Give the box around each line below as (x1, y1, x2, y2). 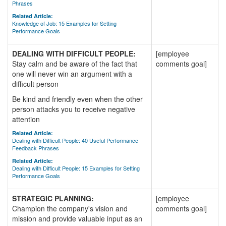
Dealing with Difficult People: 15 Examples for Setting (12, 164, 140, 172)
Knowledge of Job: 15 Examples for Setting (12, 19, 117, 27)
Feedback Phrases (12, 144, 59, 152)
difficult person (12, 79, 59, 89)
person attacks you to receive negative (12, 104, 135, 114)
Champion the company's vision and (12, 203, 128, 213)
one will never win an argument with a (12, 69, 132, 79)
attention (12, 114, 40, 124)
